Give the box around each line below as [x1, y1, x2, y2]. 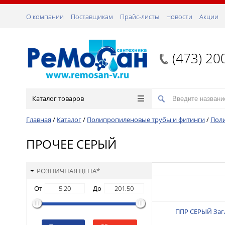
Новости [166, 12, 192, 21]
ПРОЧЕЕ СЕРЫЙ [26, 135, 117, 152]
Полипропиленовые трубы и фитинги [87, 115, 205, 124]
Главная [26, 115, 51, 124]
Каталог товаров [32, 94, 84, 103]
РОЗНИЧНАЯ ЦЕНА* [37, 166, 100, 175]
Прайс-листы [120, 12, 159, 21]
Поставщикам [71, 12, 113, 21]
